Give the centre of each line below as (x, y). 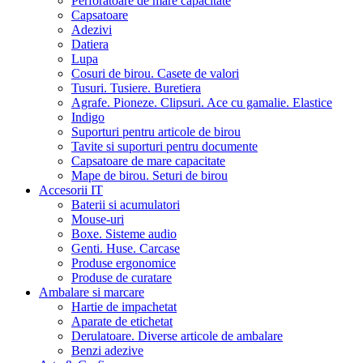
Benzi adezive (107, 351)
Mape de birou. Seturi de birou (149, 176)
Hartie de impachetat (124, 307)
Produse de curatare (122, 278)
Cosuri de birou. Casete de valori (155, 74)
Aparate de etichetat (122, 322)
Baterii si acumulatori (126, 205)
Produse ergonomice (124, 263)
